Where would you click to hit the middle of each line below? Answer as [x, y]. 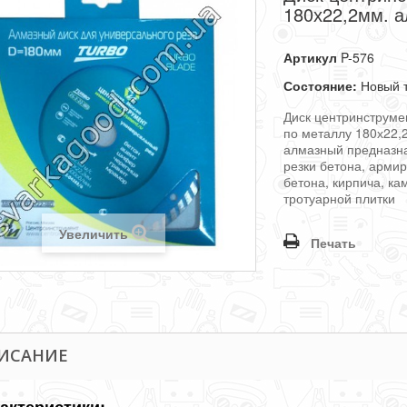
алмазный [314, 149]
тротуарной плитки [340, 198]
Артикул [311, 57]
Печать [334, 243]
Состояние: [321, 85]
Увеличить [93, 233]
